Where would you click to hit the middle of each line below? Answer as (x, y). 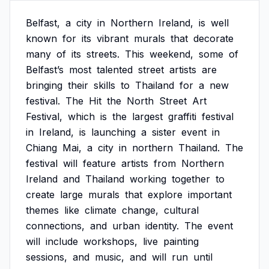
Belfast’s (45, 70)
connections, (55, 226)
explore (165, 195)
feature (99, 163)
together (191, 179)
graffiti (182, 116)
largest (147, 116)
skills (104, 85)
